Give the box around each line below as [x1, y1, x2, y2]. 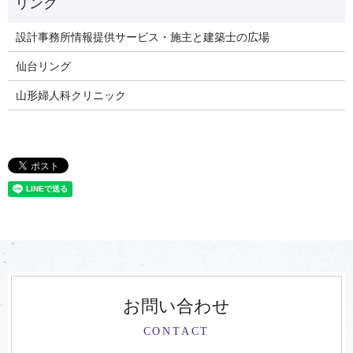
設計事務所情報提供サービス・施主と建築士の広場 [15, 29, 269, 43]
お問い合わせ [123, 295, 230, 316]
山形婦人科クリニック [15, 87, 126, 102]
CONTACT [143, 325, 210, 337]
